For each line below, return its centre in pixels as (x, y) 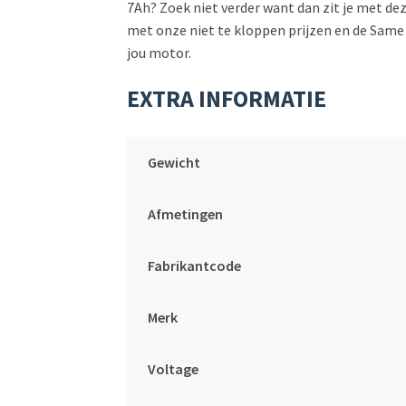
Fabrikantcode (194, 266)
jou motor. (159, 53)
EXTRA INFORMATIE (227, 99)
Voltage (173, 369)
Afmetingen (185, 214)
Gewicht (174, 162)
